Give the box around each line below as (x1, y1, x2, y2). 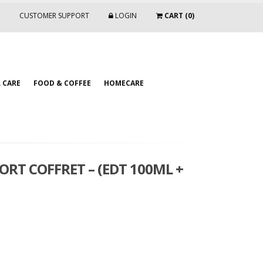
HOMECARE (104, 78, 144, 88)
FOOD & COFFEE (33, 78, 91, 88)
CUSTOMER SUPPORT (19, 11, 89, 21)
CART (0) (163, 11, 194, 21)
